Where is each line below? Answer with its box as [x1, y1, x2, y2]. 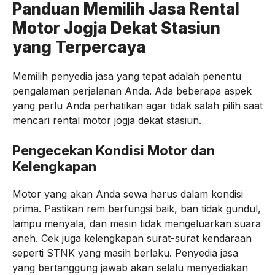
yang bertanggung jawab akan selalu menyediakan [12, 261, 248, 274]
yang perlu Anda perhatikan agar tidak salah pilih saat [12, 99, 263, 112]
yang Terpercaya [12, 37, 145, 56]
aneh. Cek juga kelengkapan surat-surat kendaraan [12, 232, 252, 244]
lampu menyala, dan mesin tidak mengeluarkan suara [12, 217, 261, 230]
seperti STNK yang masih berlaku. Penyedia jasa [12, 247, 238, 259]
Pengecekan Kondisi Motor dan [12, 142, 215, 158]
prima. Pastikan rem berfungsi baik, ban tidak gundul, [12, 203, 261, 215]
